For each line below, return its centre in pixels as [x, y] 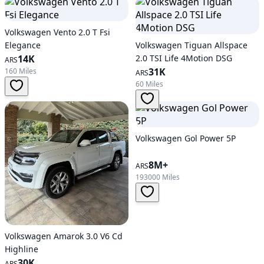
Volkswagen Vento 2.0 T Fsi [57, 32]
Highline [22, 249]
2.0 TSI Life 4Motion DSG [184, 58]
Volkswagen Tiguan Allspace [192, 45]
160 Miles [21, 71]
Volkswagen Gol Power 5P [186, 138]
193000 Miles [158, 177]
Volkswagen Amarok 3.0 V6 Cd [64, 236]
